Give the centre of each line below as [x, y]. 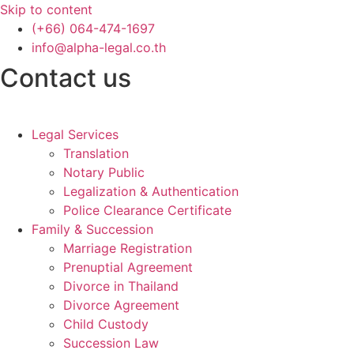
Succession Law [111, 343]
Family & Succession [92, 229]
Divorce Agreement [121, 305]
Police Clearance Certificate [147, 210]
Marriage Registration [128, 248]
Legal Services [75, 134]
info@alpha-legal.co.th [99, 47]
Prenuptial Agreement [128, 267]
